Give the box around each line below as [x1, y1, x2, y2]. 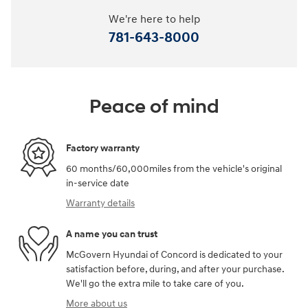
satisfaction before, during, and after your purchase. [66, 262, 284, 274]
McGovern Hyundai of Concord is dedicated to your [66, 247, 283, 260]
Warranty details [66, 196, 135, 208]
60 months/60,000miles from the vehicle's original [66, 162, 282, 174]
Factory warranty [66, 142, 140, 154]
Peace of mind [89, 93, 219, 118]
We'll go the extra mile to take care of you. [66, 276, 244, 289]
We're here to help [108, 12, 200, 25]
